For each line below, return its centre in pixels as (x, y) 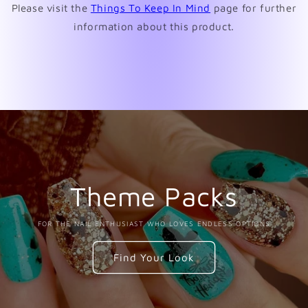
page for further (254, 8)
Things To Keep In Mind (151, 8)
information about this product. (154, 26)
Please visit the (51, 8)
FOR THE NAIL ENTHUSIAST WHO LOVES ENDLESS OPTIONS (154, 224)
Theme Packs (154, 196)
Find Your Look (154, 257)
